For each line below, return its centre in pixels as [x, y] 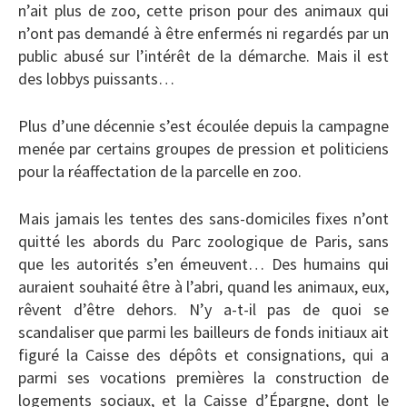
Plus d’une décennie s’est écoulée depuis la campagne [203, 125]
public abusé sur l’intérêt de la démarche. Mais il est [203, 55]
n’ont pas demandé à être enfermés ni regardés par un [203, 33]
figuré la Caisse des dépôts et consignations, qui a [203, 354]
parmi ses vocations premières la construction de [203, 377]
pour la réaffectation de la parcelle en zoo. [160, 171]
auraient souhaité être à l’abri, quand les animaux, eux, [203, 286]
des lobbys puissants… [96, 78]
